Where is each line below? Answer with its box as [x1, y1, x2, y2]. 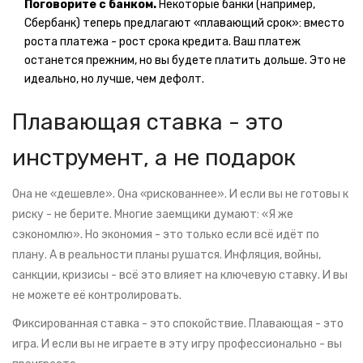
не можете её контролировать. [12, 288, 181, 303]
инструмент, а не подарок [12, 144, 296, 172]
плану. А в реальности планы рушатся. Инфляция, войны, [12, 248, 321, 263]
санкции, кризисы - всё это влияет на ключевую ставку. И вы [12, 268, 348, 283]
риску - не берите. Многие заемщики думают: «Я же [12, 207, 293, 222]
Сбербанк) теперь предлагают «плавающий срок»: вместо [24, 16, 344, 31]
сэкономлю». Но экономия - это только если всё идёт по [12, 228, 319, 242]
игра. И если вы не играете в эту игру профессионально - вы [12, 337, 342, 352]
